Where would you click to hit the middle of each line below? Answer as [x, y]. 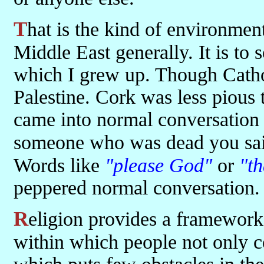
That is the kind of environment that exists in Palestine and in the [20, 29]
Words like [59, 165]
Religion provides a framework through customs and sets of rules [21, 219]
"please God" [159, 165]
